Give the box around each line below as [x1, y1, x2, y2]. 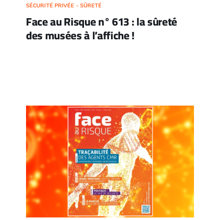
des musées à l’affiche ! [26, 25, 135, 46]
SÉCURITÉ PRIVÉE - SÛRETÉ [26, 2, 102, 9]
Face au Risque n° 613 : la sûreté [26, 11, 178, 32]
